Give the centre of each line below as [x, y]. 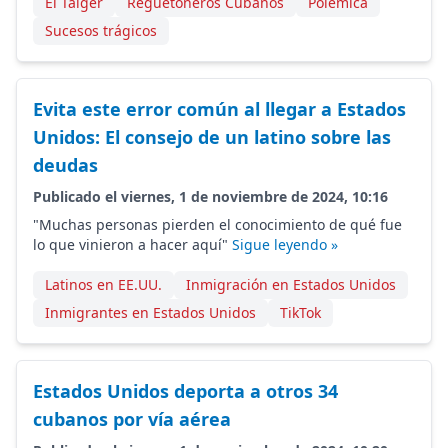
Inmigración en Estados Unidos [291, 284]
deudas [65, 165]
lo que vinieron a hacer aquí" [132, 244]
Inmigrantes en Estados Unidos [150, 312]
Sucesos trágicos [101, 30]
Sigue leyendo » [285, 244]
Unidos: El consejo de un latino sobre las [212, 137]
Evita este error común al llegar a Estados [219, 109]
